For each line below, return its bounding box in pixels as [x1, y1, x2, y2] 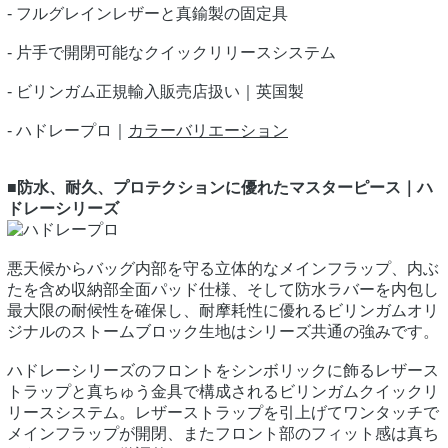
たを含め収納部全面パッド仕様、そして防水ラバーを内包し [7, 281, 439, 299]
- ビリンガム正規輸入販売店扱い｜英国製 [7, 83, 304, 101]
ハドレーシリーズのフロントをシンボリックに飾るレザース [7, 362, 439, 380]
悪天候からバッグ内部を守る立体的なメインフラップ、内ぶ [7, 260, 439, 278]
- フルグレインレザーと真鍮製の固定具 [7, 5, 288, 23]
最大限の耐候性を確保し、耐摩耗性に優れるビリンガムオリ [7, 302, 439, 320]
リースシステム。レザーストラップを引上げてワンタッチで [7, 404, 439, 422]
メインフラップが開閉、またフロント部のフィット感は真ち [7, 425, 439, 443]
